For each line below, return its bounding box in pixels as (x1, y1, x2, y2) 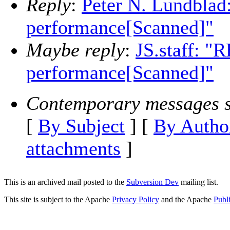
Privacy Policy (112, 195, 159, 204)
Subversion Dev (126, 178, 179, 186)
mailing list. (179, 178, 218, 186)
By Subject (38, 115, 125, 137)
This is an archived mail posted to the (4, 178, 126, 186)
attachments (26, 138, 121, 160)
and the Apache (159, 195, 214, 204)
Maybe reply (26, 39, 125, 61)
